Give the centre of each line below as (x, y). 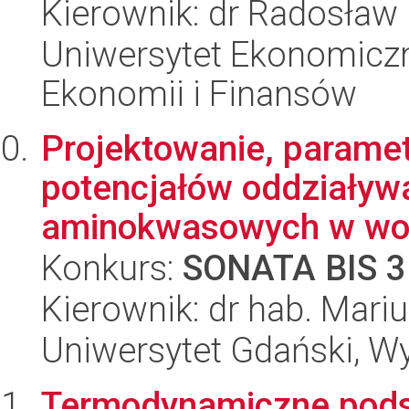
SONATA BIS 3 (294, 268)
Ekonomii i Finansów (199, 94)
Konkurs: (112, 268)
